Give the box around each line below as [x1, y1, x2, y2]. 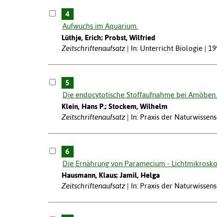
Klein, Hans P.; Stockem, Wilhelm [61, 102, 168, 110]
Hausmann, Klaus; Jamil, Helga [61, 170, 160, 179]
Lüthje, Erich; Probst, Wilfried [61, 33, 155, 42]
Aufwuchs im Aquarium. [62, 21, 138, 30]
